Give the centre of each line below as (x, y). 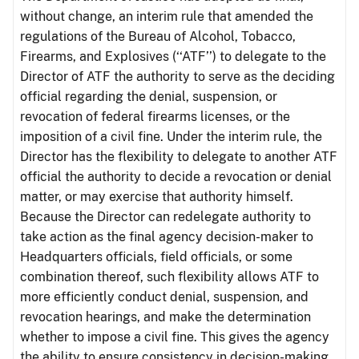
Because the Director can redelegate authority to (165, 217)
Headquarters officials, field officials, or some (156, 257)
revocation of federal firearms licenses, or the (155, 117)
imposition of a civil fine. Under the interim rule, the (171, 137)
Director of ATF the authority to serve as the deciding (177, 77)
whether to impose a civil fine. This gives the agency (175, 337)
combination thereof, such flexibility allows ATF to (169, 277)
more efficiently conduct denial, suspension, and (164, 297)
